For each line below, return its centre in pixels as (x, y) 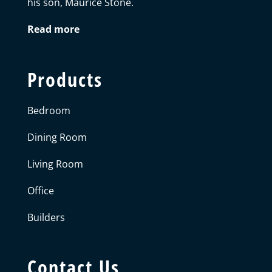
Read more (53, 29)
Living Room (55, 164)
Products (65, 79)
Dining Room (57, 137)
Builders (46, 217)
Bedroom (49, 110)
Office (40, 190)
